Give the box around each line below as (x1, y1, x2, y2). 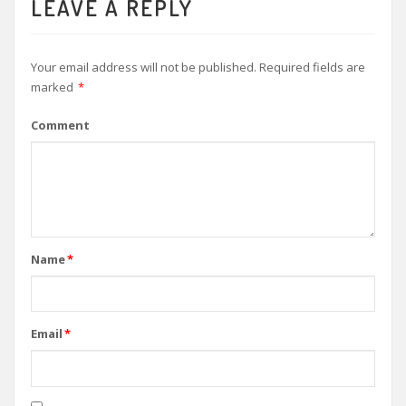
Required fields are (258, 58, 365, 75)
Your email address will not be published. (30, 58, 256, 75)
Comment (30, 117, 90, 134)
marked (30, 78, 76, 95)
